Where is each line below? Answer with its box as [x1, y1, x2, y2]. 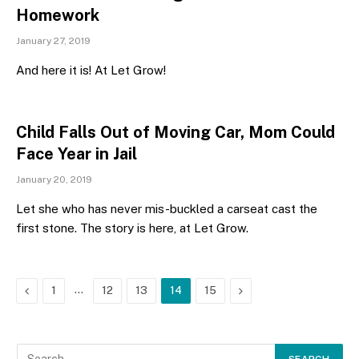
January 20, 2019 [16, 174, 92, 185]
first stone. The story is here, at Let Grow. [16, 221, 248, 235]
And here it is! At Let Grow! [16, 63, 166, 77]
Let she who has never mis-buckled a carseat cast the [16, 202, 317, 216]
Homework [16, 6, 99, 25]
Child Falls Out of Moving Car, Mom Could [16, 123, 335, 142]
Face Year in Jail [16, 144, 137, 163]
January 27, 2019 [16, 35, 91, 46]
